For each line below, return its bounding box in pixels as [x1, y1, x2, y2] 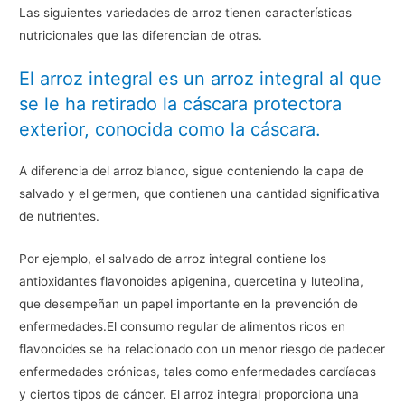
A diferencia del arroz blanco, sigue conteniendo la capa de [19, 164, 364, 179]
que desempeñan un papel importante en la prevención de [19, 297, 359, 312]
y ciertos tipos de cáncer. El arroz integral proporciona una [19, 387, 360, 402]
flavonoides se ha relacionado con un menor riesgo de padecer [19, 342, 386, 357]
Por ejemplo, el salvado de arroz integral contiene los [19, 251, 327, 267]
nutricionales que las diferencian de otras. [19, 27, 263, 42]
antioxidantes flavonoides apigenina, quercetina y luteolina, [19, 274, 364, 289]
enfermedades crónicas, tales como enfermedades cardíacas [19, 364, 377, 380]
